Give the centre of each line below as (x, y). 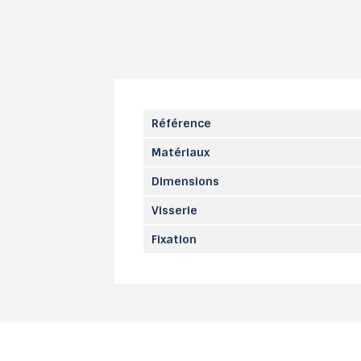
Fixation (174, 239)
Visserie (174, 210)
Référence (181, 123)
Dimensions (185, 181)
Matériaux (180, 152)
